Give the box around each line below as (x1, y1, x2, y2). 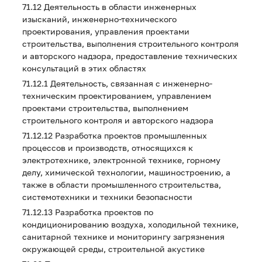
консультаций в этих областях (22, 63, 146, 73)
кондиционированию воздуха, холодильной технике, (22, 219, 239, 229)
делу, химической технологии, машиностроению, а (22, 167, 230, 177)
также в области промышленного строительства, (22, 180, 221, 189)
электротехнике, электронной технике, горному (22, 155, 220, 165)
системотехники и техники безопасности (22, 192, 192, 202)
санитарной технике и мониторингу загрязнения (22, 232, 225, 242)
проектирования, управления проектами (22, 26, 189, 36)
